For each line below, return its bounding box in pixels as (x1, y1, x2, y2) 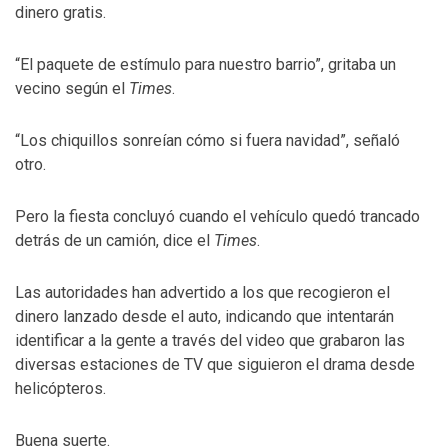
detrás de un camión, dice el (15, 231, 214, 250)
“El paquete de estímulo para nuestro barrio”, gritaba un (15, 55, 396, 74)
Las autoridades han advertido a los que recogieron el (15, 283, 390, 302)
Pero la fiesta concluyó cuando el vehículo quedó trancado (15, 207, 420, 226)
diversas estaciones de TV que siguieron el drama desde (15, 355, 415, 374)
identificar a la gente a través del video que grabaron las (15, 331, 405, 350)
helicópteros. (15, 379, 106, 398)
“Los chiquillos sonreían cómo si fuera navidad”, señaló (15, 131, 400, 150)
